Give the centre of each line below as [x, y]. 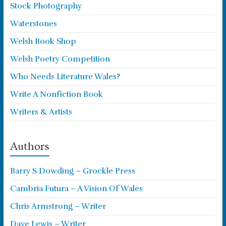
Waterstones [33, 24]
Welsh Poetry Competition [60, 59]
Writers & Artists [41, 112]
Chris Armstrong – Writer [58, 206]
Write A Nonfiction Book [56, 94]
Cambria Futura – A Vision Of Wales [76, 189]
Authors [30, 147]
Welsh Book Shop [43, 41]
